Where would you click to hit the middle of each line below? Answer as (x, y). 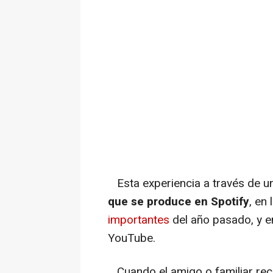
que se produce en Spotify (179, 202)
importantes (139, 220)
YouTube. (132, 239)
